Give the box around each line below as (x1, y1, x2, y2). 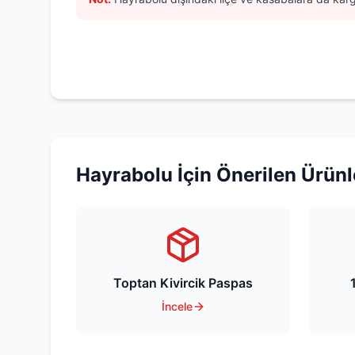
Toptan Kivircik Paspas (113, 275, 253, 291)
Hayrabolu (76, 163, 173, 186)
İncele (161, 300, 193, 313)
